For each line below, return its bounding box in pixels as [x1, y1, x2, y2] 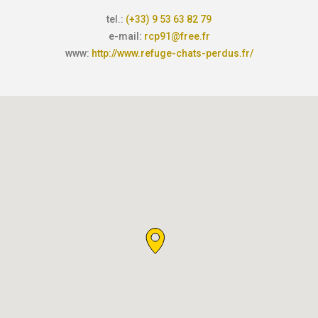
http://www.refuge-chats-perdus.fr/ [91, 47, 253, 59]
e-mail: [108, 30, 144, 42]
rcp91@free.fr [143, 30, 210, 42]
